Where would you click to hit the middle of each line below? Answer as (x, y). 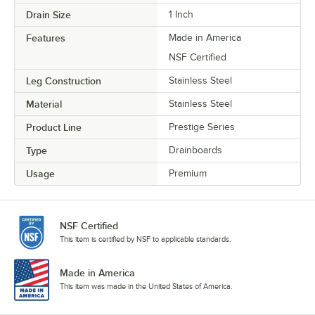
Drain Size (49, 15)
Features (46, 38)
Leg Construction (64, 81)
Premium (188, 174)
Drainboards (195, 150)
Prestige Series (202, 127)
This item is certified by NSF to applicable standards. (146, 239)
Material (44, 104)
